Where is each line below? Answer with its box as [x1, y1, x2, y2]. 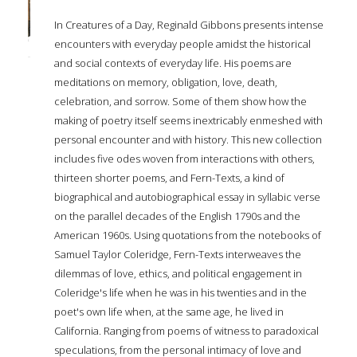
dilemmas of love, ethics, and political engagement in [54, 265, 302, 280]
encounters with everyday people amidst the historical [54, 36, 311, 51]
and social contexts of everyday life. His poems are [54, 55, 292, 70]
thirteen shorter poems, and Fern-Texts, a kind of [54, 170, 284, 185]
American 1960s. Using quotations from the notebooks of [54, 227, 321, 242]
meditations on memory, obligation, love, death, [54, 74, 277, 89]
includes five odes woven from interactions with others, [54, 151, 315, 166]
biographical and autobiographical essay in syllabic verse [54, 189, 320, 204]
